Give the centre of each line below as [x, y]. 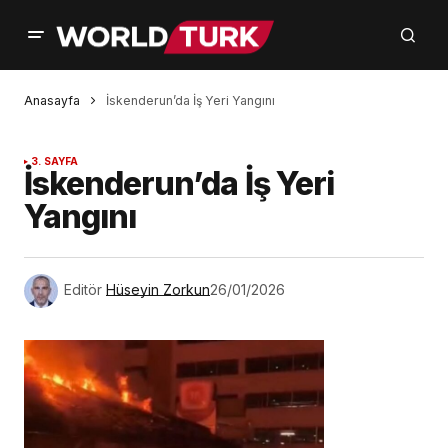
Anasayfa [52, 100]
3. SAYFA [55, 161]
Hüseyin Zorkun [158, 290]
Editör [83, 290]
